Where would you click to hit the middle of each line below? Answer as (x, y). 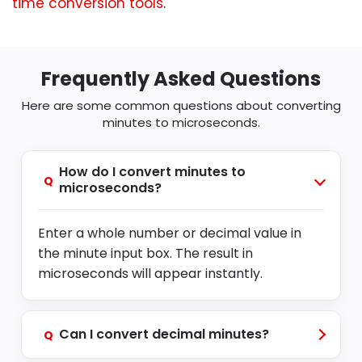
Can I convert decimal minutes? (164, 334)
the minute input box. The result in (145, 253)
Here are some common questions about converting (181, 105)
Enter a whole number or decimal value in (170, 233)
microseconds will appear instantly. (150, 274)
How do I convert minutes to (152, 172)
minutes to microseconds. (181, 122)
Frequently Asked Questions (181, 79)
